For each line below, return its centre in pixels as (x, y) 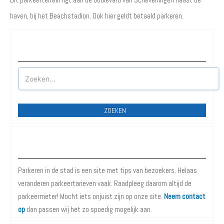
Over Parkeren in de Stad (112, 147)
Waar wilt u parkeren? (112, 50)
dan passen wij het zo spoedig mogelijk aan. (88, 209)
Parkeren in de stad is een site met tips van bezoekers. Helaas (107, 170)
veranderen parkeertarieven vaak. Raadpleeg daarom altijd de (105, 183)
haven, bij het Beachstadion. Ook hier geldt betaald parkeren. (97, 15)
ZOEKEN (115, 110)
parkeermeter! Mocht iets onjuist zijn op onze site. (91, 196)
